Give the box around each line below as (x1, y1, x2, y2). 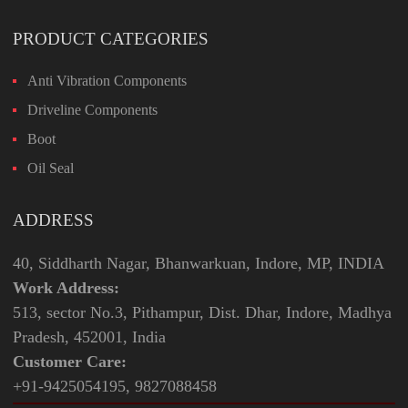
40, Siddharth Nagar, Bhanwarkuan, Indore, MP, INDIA (13, 253, 384, 272)
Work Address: (13, 278, 119, 297)
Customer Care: (13, 352, 127, 371)
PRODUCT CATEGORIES (13, 28, 209, 48)
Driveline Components (27, 101, 158, 117)
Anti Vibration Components (27, 72, 187, 88)
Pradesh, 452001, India (13, 327, 166, 346)
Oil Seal (27, 159, 74, 176)
